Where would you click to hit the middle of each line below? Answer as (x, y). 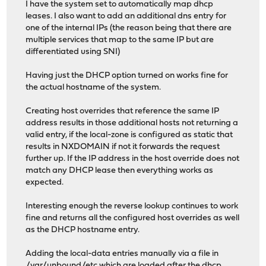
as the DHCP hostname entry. (83, 230)
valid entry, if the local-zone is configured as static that (129, 135)
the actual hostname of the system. (94, 88)
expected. (45, 183)
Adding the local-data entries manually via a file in (122, 254)
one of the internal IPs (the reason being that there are (129, 28)
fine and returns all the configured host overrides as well (133, 218)
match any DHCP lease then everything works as (120, 171)
